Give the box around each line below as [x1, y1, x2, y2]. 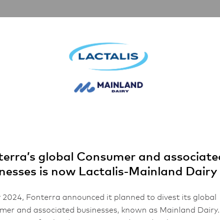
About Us [74, 17, 114, 27]
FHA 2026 [114, 17, 158, 27]
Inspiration [27, 17, 74, 27]
